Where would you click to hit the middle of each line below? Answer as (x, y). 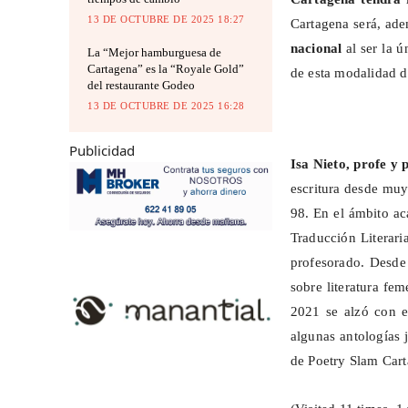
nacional (316, 49)
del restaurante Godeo (141, 86)
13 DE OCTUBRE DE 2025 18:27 (166, 20)
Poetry (327, 361)
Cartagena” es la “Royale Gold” (166, 69)
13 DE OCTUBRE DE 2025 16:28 (166, 106)
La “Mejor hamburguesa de (154, 53)
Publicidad (102, 151)
